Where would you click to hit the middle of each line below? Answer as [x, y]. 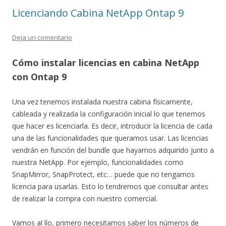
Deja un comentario [42, 37]
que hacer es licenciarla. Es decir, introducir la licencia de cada [112, 126]
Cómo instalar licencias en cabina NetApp [106, 63]
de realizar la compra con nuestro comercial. [85, 199]
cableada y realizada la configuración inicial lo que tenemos [109, 114]
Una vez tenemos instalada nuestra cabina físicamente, [102, 102]
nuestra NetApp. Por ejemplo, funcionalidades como [98, 162]
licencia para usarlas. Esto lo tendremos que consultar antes [110, 186]
